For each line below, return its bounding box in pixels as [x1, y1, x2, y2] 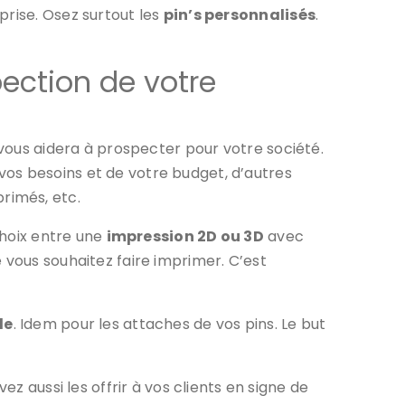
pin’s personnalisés [163, 4, 316, 25]
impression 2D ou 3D [106, 225, 264, 247]
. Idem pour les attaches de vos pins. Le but [13, 313, 326, 334]
